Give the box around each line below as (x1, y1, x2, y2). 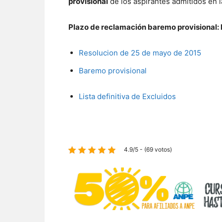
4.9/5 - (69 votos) (124, 146, 172, 153)
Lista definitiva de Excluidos (79, 92, 176, 101)
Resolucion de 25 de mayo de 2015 (79, 48, 201, 57)
